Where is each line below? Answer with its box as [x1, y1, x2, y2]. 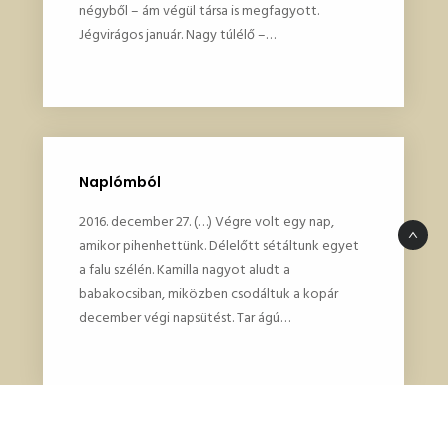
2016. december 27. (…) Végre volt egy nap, [78, 210, 334, 234]
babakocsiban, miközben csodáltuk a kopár [78, 282, 338, 306]
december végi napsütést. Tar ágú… [78, 306, 290, 330]
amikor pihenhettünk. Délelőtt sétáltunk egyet [78, 234, 359, 258]
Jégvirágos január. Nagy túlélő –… [78, 23, 276, 47]
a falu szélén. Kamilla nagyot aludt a [78, 258, 290, 282]
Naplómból [78, 172, 161, 193]
